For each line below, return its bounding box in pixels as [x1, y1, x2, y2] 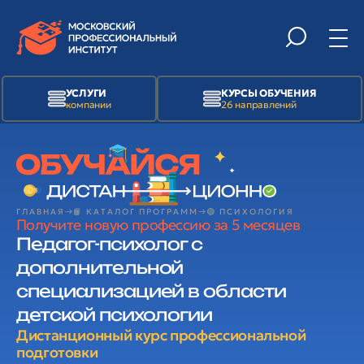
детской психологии [16, 304, 213, 325]
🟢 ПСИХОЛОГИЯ [206, 206, 294, 217]
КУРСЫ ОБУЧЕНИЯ [220, 87, 317, 99]
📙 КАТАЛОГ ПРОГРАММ [73, 206, 198, 217]
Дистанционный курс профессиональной [16, 326, 306, 344]
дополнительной [16, 257, 184, 278]
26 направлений [220, 98, 297, 110]
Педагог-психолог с [16, 233, 203, 254]
